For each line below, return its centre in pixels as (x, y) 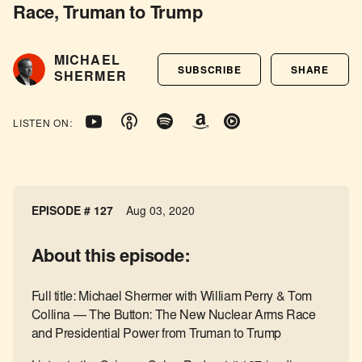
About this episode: (110, 257)
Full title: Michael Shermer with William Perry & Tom (171, 297)
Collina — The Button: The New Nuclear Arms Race (173, 316)
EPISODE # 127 (72, 212)
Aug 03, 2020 (160, 212)
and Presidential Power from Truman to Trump (156, 334)
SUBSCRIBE (209, 71)
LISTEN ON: (43, 125)
